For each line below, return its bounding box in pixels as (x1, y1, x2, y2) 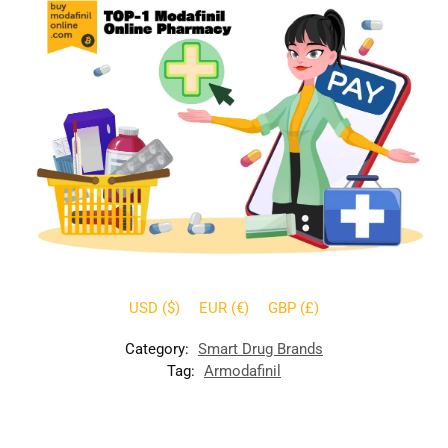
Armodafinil (204, 362, 281, 381)
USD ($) (129, 299, 180, 318)
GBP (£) (268, 299, 319, 318)
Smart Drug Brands (198, 340, 323, 359)
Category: (125, 340, 193, 359)
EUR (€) (199, 299, 249, 318)
